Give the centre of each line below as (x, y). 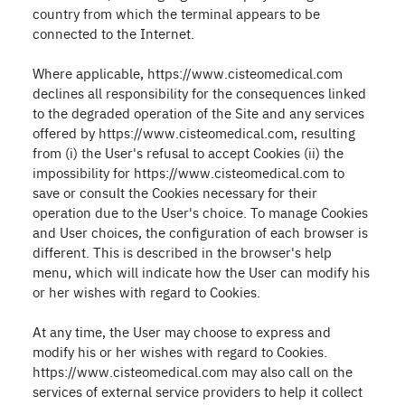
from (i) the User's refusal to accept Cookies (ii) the (188, 152)
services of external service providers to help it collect (198, 391)
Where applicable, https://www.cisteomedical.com (188, 73)
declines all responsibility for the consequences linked (199, 93)
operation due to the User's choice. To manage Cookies (200, 212)
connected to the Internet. (113, 33)
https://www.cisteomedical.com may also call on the (193, 371)
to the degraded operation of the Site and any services (198, 113)
